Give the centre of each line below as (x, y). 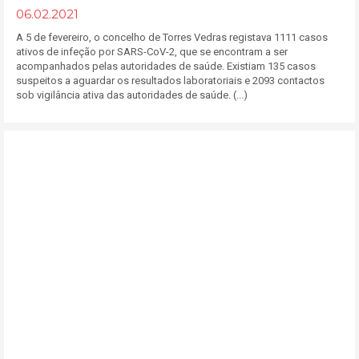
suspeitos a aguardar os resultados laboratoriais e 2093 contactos (170, 81)
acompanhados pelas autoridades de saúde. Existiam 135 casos (166, 66)
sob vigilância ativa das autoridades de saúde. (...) (132, 95)
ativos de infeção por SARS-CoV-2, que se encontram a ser (152, 52)
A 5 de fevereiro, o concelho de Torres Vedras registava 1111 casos (172, 37)
